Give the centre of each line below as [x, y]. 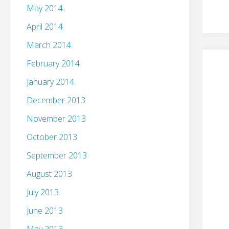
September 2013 [57, 156]
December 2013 [56, 100]
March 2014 [49, 45]
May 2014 [45, 8]
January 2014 [50, 82]
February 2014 [53, 64]
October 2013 [52, 137]
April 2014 [45, 27]
